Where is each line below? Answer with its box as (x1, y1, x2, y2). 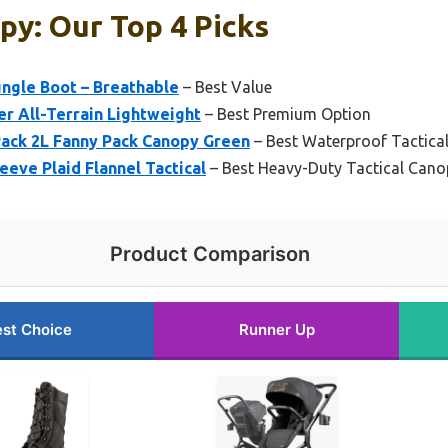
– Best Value (179, 77, 272, 96)
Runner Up (238, 319, 315, 339)
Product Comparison (110, 241, 310, 266)
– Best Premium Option (201, 104, 371, 123)
